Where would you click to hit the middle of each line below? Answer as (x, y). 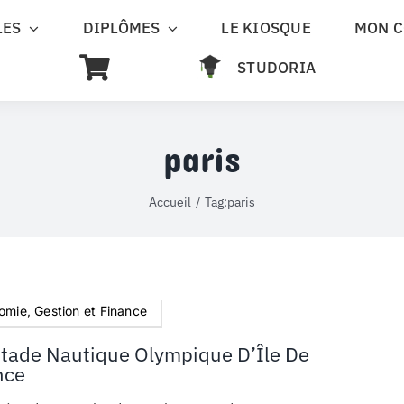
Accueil (170, 202)
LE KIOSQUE (266, 28)
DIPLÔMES (121, 28)
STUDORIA (277, 68)
